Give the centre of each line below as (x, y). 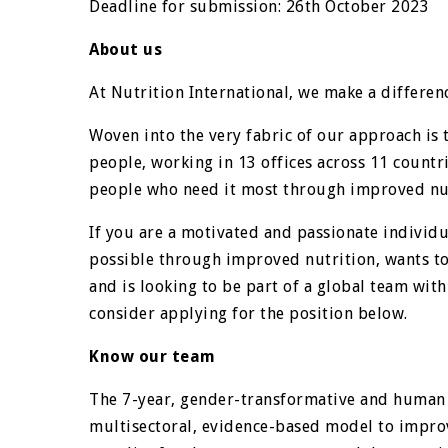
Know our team (152, 356)
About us (126, 49)
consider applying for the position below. (248, 313)
